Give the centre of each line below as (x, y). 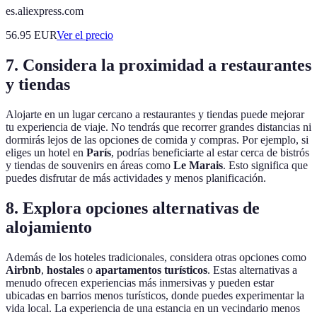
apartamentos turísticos (151, 270)
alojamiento (49, 227)
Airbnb (23, 270)
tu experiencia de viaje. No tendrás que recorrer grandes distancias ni (158, 127)
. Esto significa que (265, 166)
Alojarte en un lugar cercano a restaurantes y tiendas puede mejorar (155, 115)
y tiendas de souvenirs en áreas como (90, 166)
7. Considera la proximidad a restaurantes (158, 65)
